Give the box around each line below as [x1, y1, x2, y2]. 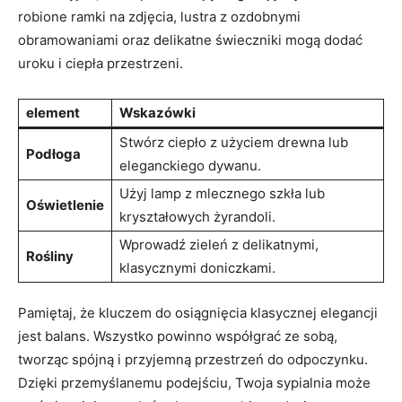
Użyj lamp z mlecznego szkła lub [119, 185, 325, 202]
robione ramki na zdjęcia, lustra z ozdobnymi [18, 8, 301, 25]
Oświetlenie [26, 197, 104, 214]
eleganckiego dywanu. [119, 157, 261, 174]
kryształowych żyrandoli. [119, 208, 275, 225]
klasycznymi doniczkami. [119, 259, 275, 276]
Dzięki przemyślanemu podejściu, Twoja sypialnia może [18, 374, 371, 391]
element [26, 104, 80, 121]
